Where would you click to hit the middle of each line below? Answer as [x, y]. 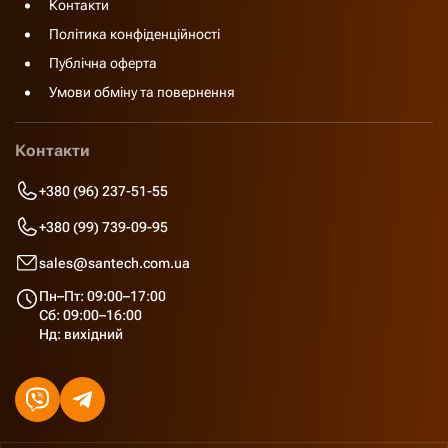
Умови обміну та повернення [142, 92]
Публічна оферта [103, 63]
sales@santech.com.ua [114, 262]
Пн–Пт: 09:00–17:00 [102, 296]
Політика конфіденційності [134, 34]
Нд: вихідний [81, 334]
